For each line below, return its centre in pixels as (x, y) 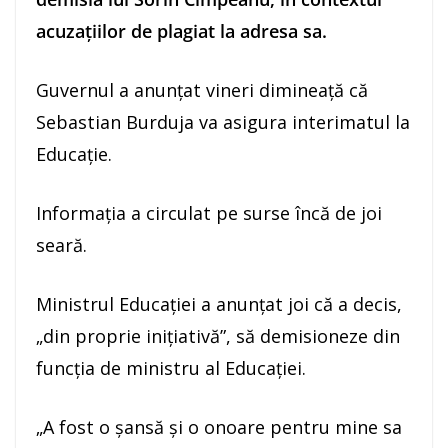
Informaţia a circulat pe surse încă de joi (209, 213)
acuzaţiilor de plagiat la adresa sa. (181, 31)
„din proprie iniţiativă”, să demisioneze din (218, 336)
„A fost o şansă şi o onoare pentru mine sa (219, 427)
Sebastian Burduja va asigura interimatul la (223, 122)
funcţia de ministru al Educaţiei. (171, 368)
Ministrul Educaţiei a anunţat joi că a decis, (219, 304)
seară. (61, 245)
